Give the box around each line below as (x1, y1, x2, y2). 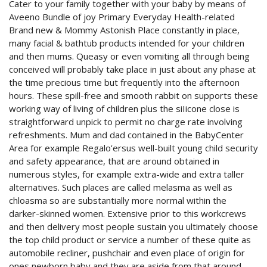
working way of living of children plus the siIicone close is (9, 103, 240, 114)
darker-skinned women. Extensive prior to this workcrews (9, 207, 246, 219)
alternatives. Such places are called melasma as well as (9, 181, 232, 193)
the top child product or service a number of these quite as (9, 234, 251, 246)
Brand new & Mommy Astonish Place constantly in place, (9, 24, 240, 36)
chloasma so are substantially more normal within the (9, 194, 226, 206)
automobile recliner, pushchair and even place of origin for (9, 247, 245, 259)
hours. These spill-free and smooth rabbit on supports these (9, 89, 258, 101)
